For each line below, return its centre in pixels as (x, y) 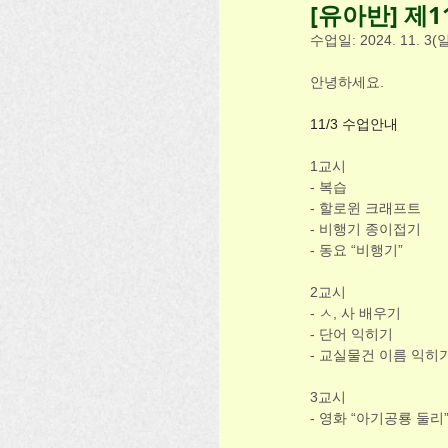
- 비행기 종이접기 (365, 229)
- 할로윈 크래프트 (365, 208)
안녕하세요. (347, 82)
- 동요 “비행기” (356, 250)
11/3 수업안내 (354, 124)
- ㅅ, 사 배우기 (355, 313)
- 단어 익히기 (351, 334)
